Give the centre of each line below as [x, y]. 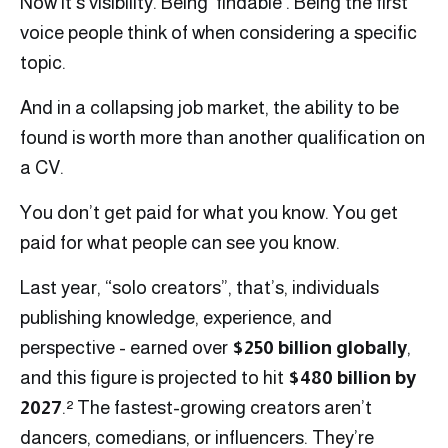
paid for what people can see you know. [180, 243]
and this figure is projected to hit [154, 378]
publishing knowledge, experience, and [176, 318]
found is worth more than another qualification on [222, 138]
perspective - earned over [126, 348]
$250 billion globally [319, 348]
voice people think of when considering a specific [218, 33]
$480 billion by [352, 378]
